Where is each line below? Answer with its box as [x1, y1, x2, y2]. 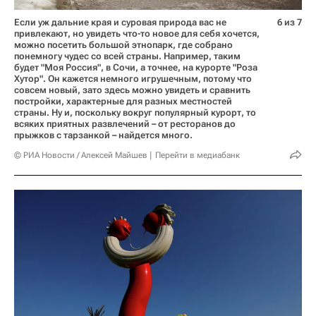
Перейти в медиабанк [155, 150, 240, 160]
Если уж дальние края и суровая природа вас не [14, 16, 226, 28]
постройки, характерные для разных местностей [14, 95, 232, 107]
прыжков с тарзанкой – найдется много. [14, 129, 193, 140]
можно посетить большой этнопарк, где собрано [14, 39, 233, 50]
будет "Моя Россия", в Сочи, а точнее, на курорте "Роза [14, 61, 257, 73]
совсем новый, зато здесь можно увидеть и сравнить [14, 84, 250, 95]
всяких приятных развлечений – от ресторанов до [14, 118, 236, 129]
